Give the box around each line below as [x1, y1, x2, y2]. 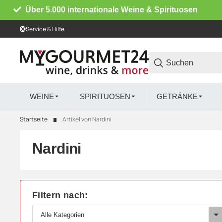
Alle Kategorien [41, 211, 84, 219]
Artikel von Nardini [62, 115, 111, 124]
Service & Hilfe [26, 24, 64, 33]
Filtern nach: [32, 190, 88, 201]
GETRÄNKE [156, 92, 198, 101]
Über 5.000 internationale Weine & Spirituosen [25, 5, 198, 14]
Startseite [20, 115, 48, 124]
